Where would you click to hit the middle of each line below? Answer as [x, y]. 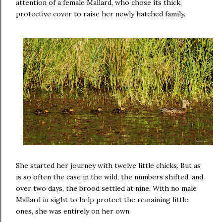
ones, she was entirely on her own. [73, 211]
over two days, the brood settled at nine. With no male [106, 189]
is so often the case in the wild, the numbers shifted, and [110, 177]
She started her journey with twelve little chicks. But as [108, 166]
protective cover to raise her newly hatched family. [101, 14]
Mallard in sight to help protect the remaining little [102, 200]
